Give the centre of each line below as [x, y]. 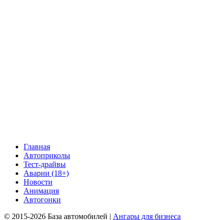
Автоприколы [47, 156]
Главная [37, 147]
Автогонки [42, 200]
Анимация [41, 191]
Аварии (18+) [46, 173]
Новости [38, 182]
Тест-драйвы [45, 165]
